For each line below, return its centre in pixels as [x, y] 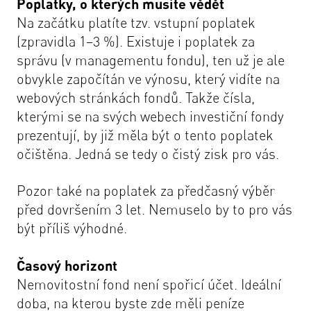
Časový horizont [67, 266]
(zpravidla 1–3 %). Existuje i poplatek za [136, 42]
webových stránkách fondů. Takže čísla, [136, 98]
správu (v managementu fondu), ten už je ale [151, 60]
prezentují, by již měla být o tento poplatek [145, 135]
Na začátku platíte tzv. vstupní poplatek [136, 23]
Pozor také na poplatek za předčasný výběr [146, 191]
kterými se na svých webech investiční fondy [150, 117]
